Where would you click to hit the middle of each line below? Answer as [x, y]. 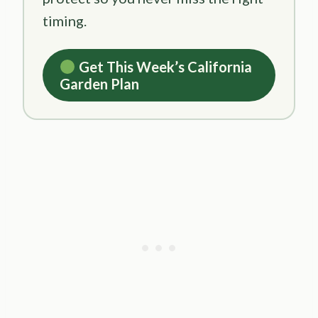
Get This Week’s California [164, 67]
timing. [65, 21]
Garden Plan [99, 84]
